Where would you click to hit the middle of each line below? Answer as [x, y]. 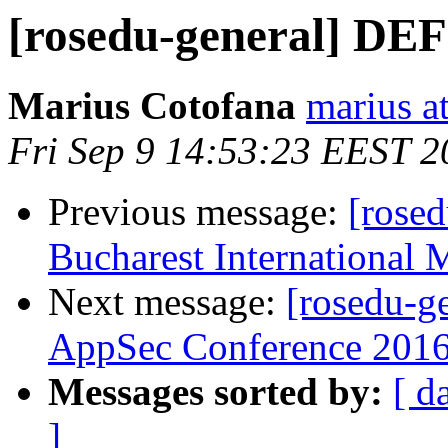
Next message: [167, 302]
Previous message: [198, 212]
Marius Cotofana [152, 106]
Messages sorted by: [215, 392]
